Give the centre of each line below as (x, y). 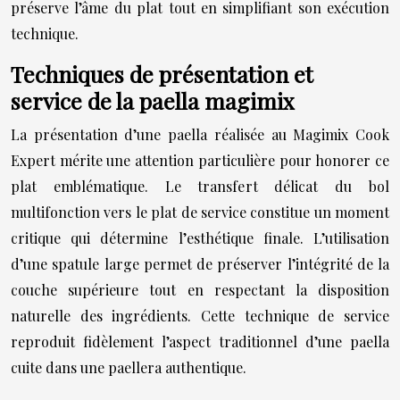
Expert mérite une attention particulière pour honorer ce (200, 160)
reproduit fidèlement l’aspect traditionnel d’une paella (200, 342)
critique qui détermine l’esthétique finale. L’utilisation (200, 238)
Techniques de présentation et (162, 74)
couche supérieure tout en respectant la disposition (200, 290)
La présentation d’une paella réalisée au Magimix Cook (200, 134)
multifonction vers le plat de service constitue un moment (200, 212)
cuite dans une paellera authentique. (129, 367)
